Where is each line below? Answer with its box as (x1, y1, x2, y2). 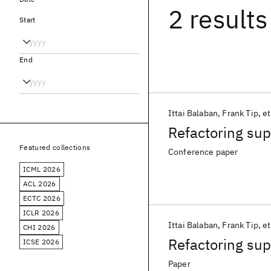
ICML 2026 (23, 165, 60, 174)
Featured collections (19, 143, 91, 152)
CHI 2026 (23, 223, 56, 232)
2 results (168, 2, 268, 36)
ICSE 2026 (23, 237, 59, 246)
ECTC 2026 (23, 194, 60, 203)
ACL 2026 (23, 179, 56, 188)
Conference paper (168, 146, 238, 157)
